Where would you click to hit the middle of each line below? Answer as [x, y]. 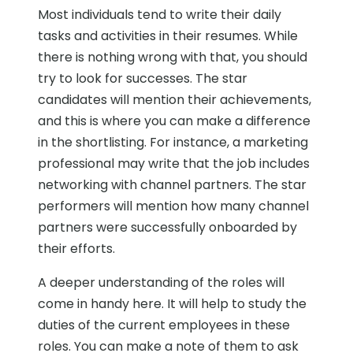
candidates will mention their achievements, [175, 100]
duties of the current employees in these [164, 325]
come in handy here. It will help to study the [172, 304]
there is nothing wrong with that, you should [173, 58]
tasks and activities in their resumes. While [168, 36]
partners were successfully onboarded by [167, 228]
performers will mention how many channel [173, 206]
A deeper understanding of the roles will [161, 283]
